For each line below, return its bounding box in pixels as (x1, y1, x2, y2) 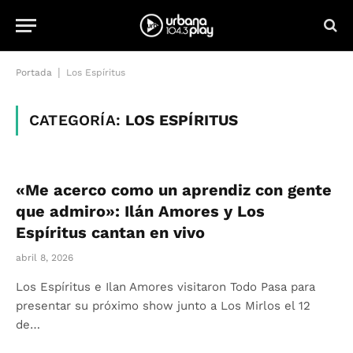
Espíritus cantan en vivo (16, 223, 205, 242)
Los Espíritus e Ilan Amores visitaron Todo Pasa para (16, 280, 315, 294)
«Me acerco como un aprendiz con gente (16, 180, 332, 199)
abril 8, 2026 (16, 252, 73, 263)
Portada (16, 67, 52, 78)
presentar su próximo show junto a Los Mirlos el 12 (16, 299, 310, 313)
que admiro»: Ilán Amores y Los (16, 202, 265, 221)
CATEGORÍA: (29, 111, 126, 129)
